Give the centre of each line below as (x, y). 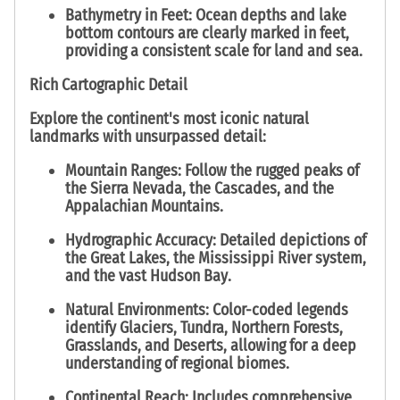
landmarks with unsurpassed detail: (148, 137)
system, (339, 258)
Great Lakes (128, 258)
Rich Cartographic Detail (108, 85)
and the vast (108, 276)
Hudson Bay (189, 276)
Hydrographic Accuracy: (141, 240)
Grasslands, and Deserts (144, 345)
